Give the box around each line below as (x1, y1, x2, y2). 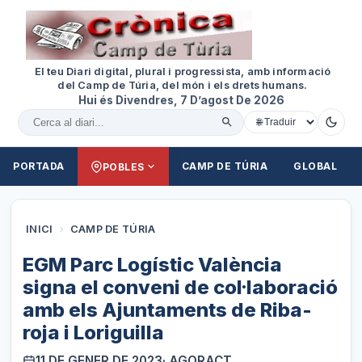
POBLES (102, 160, 145, 173)
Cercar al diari (27, 122, 113, 139)
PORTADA (13, 160, 65, 173)
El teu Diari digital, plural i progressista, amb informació (34, 65, 331, 78)
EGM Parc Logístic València (23, 253, 283, 277)
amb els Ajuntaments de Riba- (23, 298, 313, 322)
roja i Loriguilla (23, 321, 165, 345)
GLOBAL (293, 160, 337, 173)
